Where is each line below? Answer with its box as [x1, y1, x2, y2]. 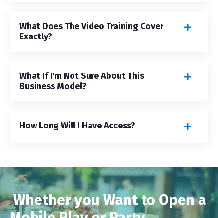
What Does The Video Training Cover [19, 20, 163, 32]
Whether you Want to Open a [10, 191, 206, 209]
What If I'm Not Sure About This [19, 70, 144, 81]
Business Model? [19, 80, 87, 91]
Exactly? [19, 31, 52, 42]
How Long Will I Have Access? [19, 120, 135, 131]
